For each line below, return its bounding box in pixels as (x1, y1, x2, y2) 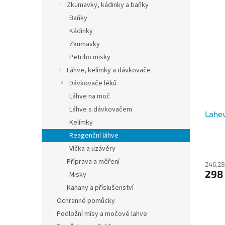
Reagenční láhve (69, 131, 119, 141)
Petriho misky (69, 52, 110, 62)
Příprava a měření (67, 157, 120, 167)
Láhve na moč (69, 91, 110, 101)
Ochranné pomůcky (57, 196, 115, 206)
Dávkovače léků (69, 78, 117, 88)
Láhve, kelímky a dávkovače (67, 65, 151, 75)
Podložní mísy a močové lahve (57, 209, 147, 219)
